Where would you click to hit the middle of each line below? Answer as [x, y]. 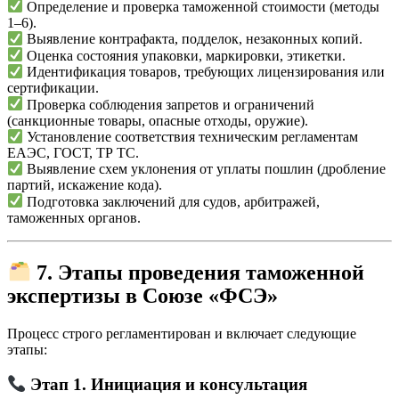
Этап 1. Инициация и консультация [169, 384]
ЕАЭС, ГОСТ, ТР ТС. [73, 152]
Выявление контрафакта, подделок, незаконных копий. [193, 39]
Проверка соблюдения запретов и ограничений [169, 104]
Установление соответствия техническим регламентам [191, 136]
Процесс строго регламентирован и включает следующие [182, 334]
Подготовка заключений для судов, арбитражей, [172, 201]
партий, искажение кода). [85, 185]
